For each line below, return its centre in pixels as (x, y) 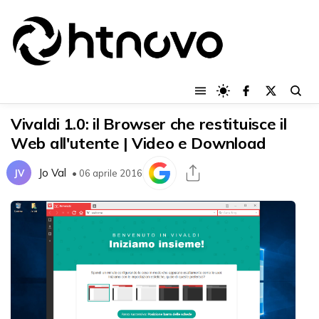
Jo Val (52, 173)
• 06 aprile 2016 (107, 173)
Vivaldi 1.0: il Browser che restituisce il (149, 124)
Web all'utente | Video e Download (139, 143)
